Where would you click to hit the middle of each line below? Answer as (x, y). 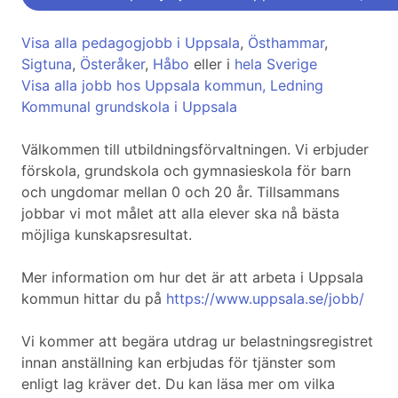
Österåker (112, 64)
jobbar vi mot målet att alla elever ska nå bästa (180, 214)
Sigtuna (47, 64)
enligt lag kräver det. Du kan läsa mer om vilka (178, 384)
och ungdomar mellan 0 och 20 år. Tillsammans (180, 192)
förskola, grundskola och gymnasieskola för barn (186, 171)
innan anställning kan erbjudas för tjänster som (179, 363)
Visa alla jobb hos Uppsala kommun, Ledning (172, 86)
